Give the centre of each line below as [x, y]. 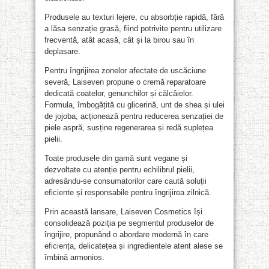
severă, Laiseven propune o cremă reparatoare [125, 82]
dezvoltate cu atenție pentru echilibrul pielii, [119, 169]
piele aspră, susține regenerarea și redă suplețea [129, 127]
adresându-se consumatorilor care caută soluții [125, 181]
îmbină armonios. [74, 257]
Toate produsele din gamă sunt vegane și [116, 158]
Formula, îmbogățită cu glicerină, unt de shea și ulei [134, 104]
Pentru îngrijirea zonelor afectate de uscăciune [125, 70]
